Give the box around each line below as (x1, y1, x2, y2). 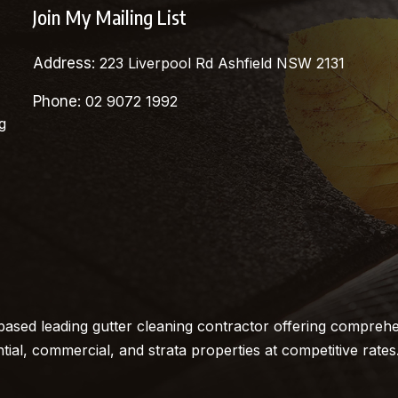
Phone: (32, 92, 85, 110)
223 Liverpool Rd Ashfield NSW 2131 (99, 53, 345, 72)
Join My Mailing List (32, 4, 187, 29)
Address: (32, 53, 99, 72)
